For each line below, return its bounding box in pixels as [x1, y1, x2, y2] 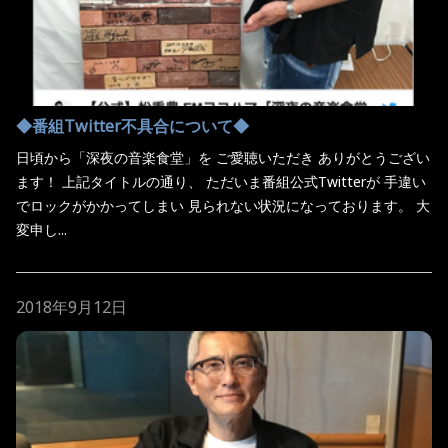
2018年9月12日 [16, 295, 127, 318]
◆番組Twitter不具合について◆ [16, 114, 249, 137]
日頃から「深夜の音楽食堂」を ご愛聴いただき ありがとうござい [16, 147, 430, 167]
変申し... [16, 219, 67, 239]
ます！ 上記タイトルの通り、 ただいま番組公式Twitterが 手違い [16, 171, 426, 191]
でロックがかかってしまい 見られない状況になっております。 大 [16, 195, 430, 215]
